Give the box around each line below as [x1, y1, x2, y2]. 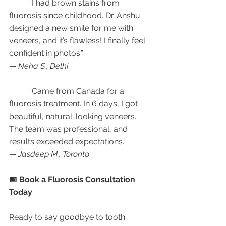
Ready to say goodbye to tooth [9, 212, 127, 222]
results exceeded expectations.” [9, 137, 126, 146]
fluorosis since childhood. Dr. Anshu [9, 11, 142, 20]
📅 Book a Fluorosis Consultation [9, 175, 137, 184]
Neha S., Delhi [18, 61, 68, 71]
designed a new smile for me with [9, 23, 135, 33]
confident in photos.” [9, 48, 83, 58]
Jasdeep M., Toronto [18, 149, 89, 159]
